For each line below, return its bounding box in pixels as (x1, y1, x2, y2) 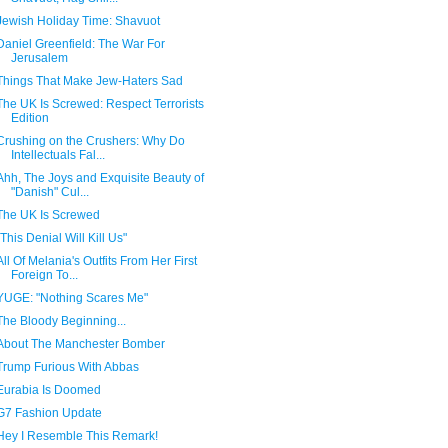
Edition (10, 111, 49, 125)
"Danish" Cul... (10, 185, 89, 199)
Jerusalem (10, 51, 68, 65)
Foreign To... (10, 268, 78, 282)
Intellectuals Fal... (10, 148, 105, 162)
